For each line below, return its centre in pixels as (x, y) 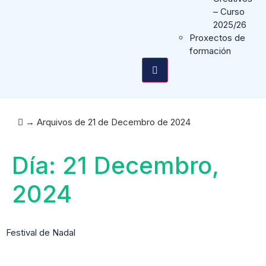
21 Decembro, (141, 165)
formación (210, 51)
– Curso (229, 12)
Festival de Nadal (41, 232)
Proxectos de (217, 38)
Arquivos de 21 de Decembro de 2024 (114, 122)
